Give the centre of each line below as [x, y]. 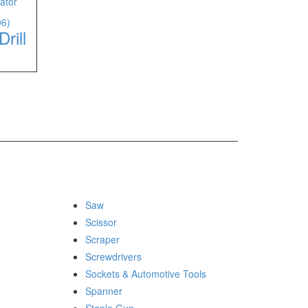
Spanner [103, 291]
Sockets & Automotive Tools [145, 274]
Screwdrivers [113, 256]
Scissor [101, 222]
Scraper [102, 239]
